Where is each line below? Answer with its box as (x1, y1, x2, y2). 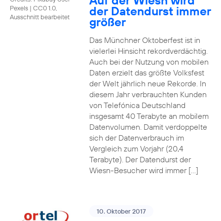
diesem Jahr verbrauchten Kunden (89, 89, 207, 99)
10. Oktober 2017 (96, 207, 146, 215)
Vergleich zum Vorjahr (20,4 (89, 144, 184, 153)
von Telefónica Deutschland (89, 100, 185, 110)
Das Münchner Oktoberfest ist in (89, 35, 200, 45)
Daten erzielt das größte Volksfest (89, 68, 204, 77)
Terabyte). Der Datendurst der (89, 154, 191, 164)
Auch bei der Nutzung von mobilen (89, 57, 209, 67)
